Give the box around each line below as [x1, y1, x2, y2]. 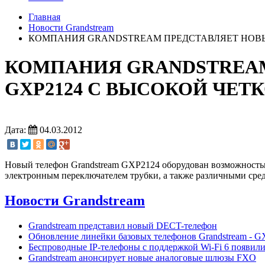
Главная [28, 12, 60, 22]
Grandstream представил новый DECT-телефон [28, 221, 217, 231]
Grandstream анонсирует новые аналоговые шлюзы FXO [28, 253, 256, 263]
